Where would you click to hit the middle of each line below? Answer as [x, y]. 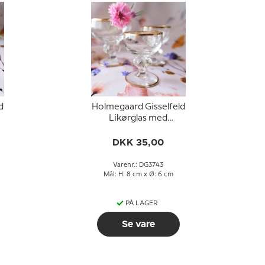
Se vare [138, 224]
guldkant [138, 130]
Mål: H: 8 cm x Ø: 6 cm [138, 174]
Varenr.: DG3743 [138, 165]
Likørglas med [138, 118]
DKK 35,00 [138, 143]
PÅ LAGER [142, 203]
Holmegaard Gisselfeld [138, 107]
